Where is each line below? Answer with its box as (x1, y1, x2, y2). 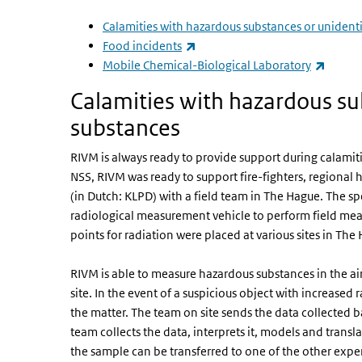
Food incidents (103, 38, 182, 53)
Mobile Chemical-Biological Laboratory (103, 57, 311, 73)
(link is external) (196, 37, 282, 53)
